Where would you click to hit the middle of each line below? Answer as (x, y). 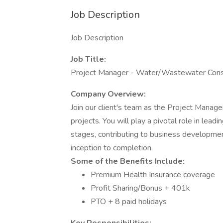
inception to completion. (112, 148)
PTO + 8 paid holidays (129, 202)
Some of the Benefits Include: (128, 161)
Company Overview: (108, 94)
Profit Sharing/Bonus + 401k (140, 188)
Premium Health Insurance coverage (153, 175)
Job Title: (88, 59)
